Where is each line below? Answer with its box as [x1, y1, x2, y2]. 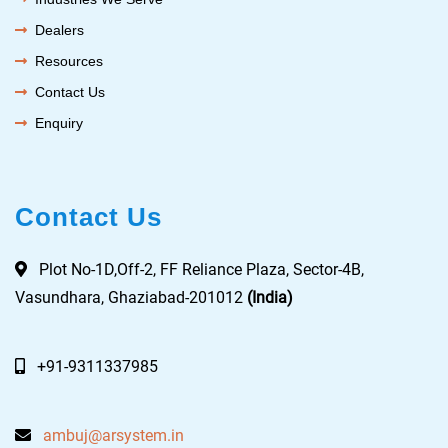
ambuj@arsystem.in [43, 426, 184, 446]
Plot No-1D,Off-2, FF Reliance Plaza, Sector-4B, [27, 260, 364, 280]
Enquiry [35, 115, 84, 132]
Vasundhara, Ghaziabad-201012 [15, 288, 247, 308]
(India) [247, 288, 293, 308]
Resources [35, 53, 104, 70]
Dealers [35, 22, 85, 39]
